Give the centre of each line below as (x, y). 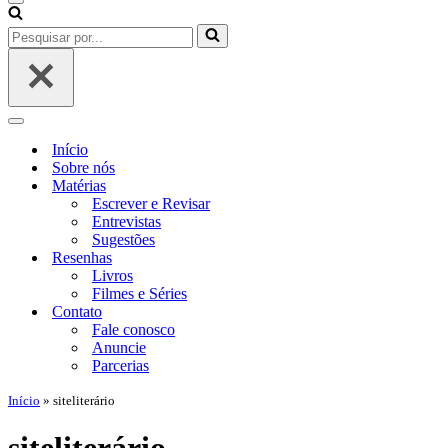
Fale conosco (133, 329)
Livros (112, 275)
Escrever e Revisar (151, 203)
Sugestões (123, 239)
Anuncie (119, 347)
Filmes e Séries (139, 293)
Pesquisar (37, 31)
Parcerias (120, 365)
